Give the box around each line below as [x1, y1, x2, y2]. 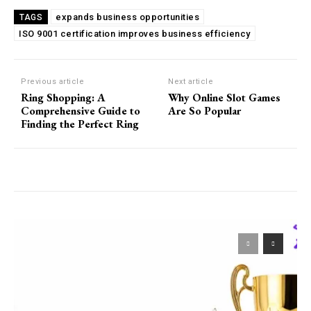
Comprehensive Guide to [21, 103, 140, 118]
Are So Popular [168, 103, 242, 118]
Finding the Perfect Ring [21, 116, 139, 131]
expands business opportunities [56, 11, 199, 22]
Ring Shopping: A [21, 90, 106, 105]
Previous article [21, 76, 84, 86]
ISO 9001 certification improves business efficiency [19, 28, 251, 39]
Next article [168, 76, 214, 86]
